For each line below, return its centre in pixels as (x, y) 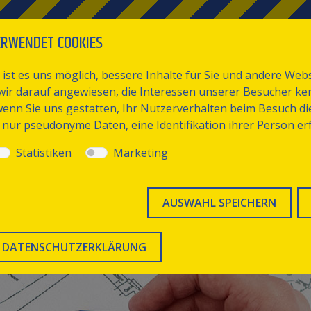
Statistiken (44, 153)
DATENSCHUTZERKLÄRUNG (74, 247)
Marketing (141, 153)
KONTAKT (278, 66)
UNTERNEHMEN (78, 66)
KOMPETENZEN (185, 66)
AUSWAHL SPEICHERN (219, 203)
